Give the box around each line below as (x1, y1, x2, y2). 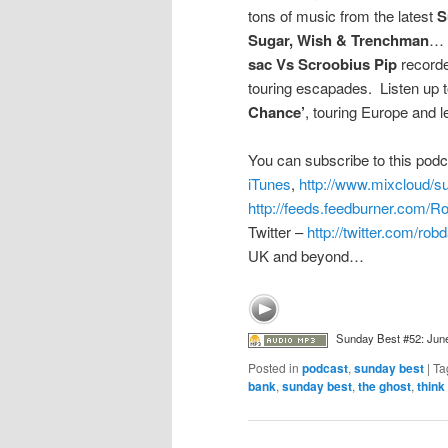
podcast (302, 359, 348, 378)
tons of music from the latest (248, 5, 437, 27)
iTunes (248, 173, 291, 195)
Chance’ (248, 101, 305, 124)
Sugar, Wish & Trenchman (248, 29, 429, 52)
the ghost (358, 377, 411, 396)
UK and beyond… (248, 245, 364, 267)
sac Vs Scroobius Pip (248, 53, 397, 76)
